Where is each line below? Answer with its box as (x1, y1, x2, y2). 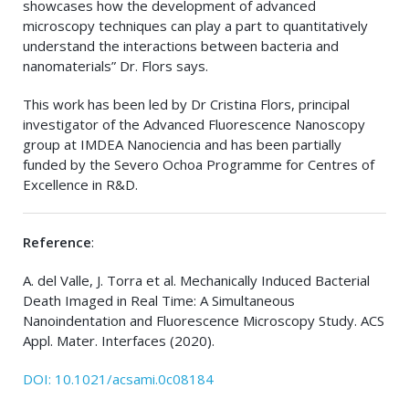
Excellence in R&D (23, 175, 135, 194)
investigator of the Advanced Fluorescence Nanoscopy (23, 115, 365, 134)
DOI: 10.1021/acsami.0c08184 (23, 370, 214, 389)
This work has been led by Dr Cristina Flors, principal (23, 95, 350, 114)
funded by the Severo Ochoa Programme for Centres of (23, 155, 374, 174)
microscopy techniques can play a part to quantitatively (23, 16, 368, 36)
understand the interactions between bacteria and (23, 37, 339, 56)
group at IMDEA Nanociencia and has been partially (23, 135, 341, 154)
